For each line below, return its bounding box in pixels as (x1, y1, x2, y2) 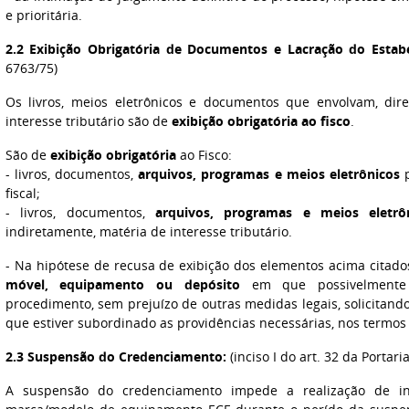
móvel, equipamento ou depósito (5, 276, 240, 293)
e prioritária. (5, 6, 82, 24)
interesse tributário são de (5, 112, 172, 130)
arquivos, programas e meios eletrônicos (138, 165, 400, 183)
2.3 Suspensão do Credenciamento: (5, 348, 226, 365)
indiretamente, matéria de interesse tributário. (5, 223, 292, 240)
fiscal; (5, 184, 40, 202)
